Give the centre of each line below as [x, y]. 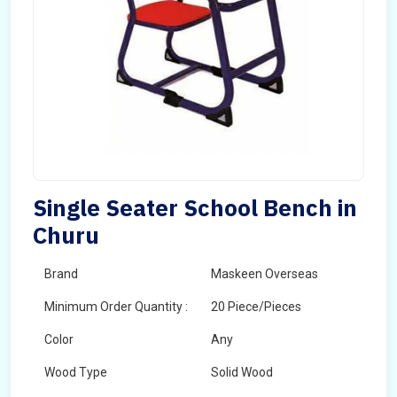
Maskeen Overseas [265, 274]
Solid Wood [242, 372]
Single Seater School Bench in [195, 207]
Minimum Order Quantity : [116, 307]
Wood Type [76, 372]
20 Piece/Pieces [256, 307]
